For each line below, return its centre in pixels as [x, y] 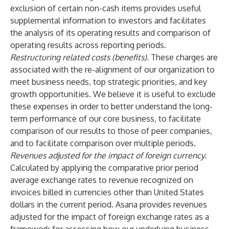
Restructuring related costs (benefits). [81, 57]
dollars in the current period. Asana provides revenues [109, 204]
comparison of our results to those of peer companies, [111, 131]
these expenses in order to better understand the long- [111, 106]
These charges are [184, 57]
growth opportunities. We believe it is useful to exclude [113, 94]
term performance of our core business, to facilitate [106, 119]
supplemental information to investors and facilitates [108, 20]
